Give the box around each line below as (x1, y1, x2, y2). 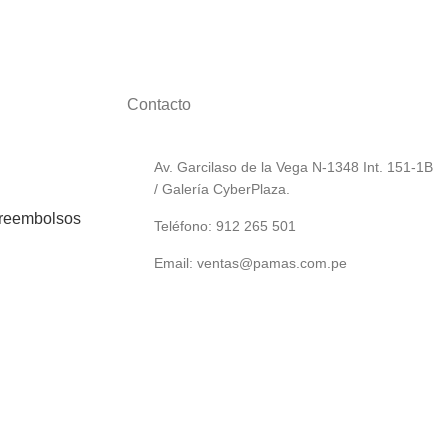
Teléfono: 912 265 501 (154, 218, 296, 234)
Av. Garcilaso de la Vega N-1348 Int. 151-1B (154, 159, 433, 175)
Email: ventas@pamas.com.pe (154, 255, 347, 271)
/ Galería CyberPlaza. (154, 181, 290, 197)
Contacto (127, 96, 191, 113)
